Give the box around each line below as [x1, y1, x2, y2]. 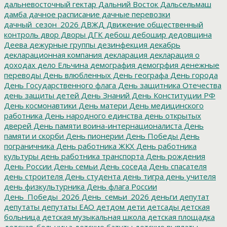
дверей [4, 120, 31, 131]
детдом [94, 201, 125, 212]
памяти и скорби [4, 130, 64, 141]
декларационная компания [4, 49, 102, 60]
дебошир [130, 29, 166, 40]
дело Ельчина [35, 59, 88, 70]
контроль [4, 29, 39, 40]
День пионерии [64, 130, 124, 141]
